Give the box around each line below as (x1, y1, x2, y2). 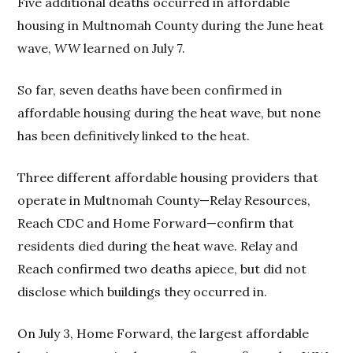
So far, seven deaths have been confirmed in (17, 82, 283, 98)
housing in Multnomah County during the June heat (17, 17, 325, 34)
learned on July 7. (80, 40, 186, 57)
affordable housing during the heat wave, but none (17, 105, 321, 121)
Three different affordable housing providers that (17, 169, 319, 186)
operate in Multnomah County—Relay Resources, (17, 192, 311, 209)
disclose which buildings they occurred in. (17, 284, 268, 300)
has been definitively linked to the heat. (17, 128, 251, 144)
